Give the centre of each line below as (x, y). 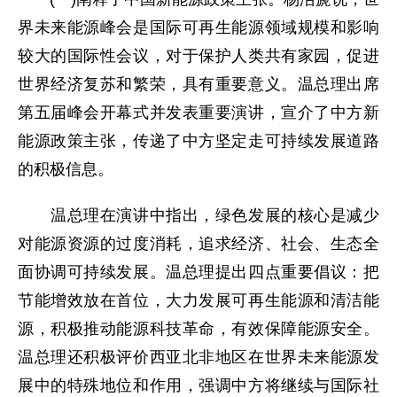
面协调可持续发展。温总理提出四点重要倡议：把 (198, 272)
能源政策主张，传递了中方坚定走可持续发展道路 (198, 141)
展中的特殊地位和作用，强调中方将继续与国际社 (198, 385)
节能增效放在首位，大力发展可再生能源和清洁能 (198, 300)
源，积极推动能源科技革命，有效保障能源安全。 (198, 329)
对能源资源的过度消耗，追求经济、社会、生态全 (198, 244)
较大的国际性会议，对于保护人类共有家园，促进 (198, 56)
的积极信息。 (66, 169)
